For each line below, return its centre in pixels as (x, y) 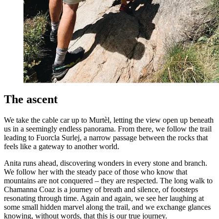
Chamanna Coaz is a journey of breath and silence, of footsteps (101, 189)
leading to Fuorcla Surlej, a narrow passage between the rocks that (106, 137)
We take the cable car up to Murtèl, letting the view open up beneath (109, 120)
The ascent (31, 99)
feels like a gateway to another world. (62, 146)
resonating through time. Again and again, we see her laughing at (104, 198)
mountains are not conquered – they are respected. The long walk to (108, 180)
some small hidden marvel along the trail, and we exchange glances (107, 207)
